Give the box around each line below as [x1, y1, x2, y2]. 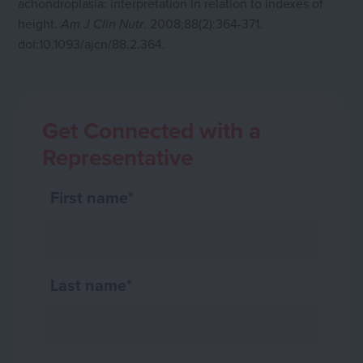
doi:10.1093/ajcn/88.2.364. [18, 34, 166, 53]
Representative [42, 140, 194, 173]
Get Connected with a [42, 113, 262, 147]
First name [50, 185, 129, 209]
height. [18, 14, 62, 32]
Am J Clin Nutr [61, 16, 144, 32]
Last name [50, 272, 127, 297]
